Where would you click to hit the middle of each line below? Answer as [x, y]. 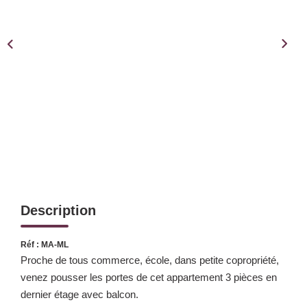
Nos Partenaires [153, 46]
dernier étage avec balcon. [79, 294]
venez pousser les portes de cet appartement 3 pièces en [149, 277]
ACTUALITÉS [153, 95]
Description [58, 210]
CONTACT [153, 136]
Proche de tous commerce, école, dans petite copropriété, [150, 260]
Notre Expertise [153, 23]
